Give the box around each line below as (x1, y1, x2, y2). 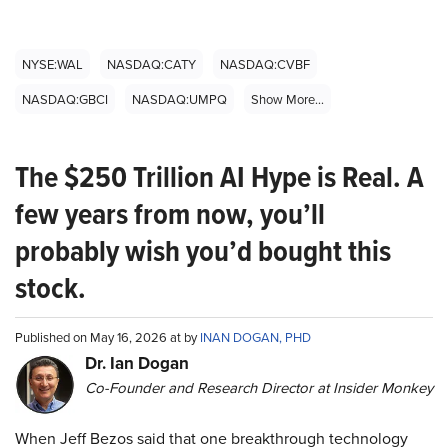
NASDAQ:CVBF (220, 55, 310, 73)
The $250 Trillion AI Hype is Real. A (15, 155, 424, 199)
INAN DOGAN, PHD (200, 328, 311, 346)
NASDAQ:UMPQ (132, 90, 227, 108)
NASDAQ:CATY (107, 55, 196, 73)
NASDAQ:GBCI (22, 90, 108, 108)
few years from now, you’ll (15, 192, 325, 236)
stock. (15, 266, 86, 310)
